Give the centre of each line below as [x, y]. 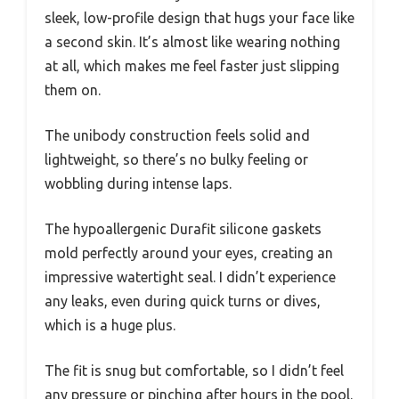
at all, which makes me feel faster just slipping [192, 66]
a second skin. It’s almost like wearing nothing [192, 42]
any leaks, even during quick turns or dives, [183, 301]
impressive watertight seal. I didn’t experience [190, 277]
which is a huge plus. [110, 326]
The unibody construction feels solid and [177, 136]
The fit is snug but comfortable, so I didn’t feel [194, 371]
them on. [73, 90]
